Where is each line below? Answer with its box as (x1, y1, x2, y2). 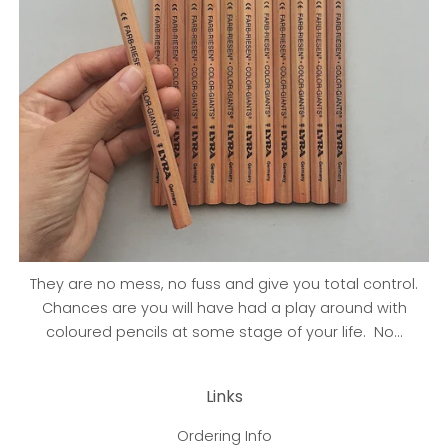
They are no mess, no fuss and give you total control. (30, 273, 418, 294)
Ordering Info (176, 425, 272, 446)
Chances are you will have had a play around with (41, 297, 407, 318)
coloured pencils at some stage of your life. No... (45, 321, 403, 342)
